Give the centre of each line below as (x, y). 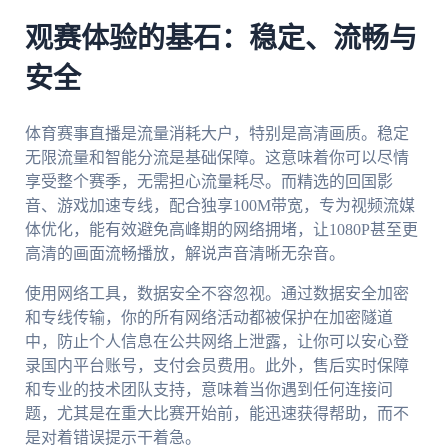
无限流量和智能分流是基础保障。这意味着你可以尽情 (216, 157)
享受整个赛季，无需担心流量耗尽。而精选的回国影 (208, 181)
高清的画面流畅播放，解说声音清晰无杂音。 (184, 253)
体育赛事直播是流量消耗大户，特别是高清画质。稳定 (216, 133)
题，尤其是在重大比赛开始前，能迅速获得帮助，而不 (216, 413)
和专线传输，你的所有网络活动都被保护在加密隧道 (208, 317)
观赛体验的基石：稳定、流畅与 (220, 39)
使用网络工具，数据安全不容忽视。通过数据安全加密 (216, 293)
